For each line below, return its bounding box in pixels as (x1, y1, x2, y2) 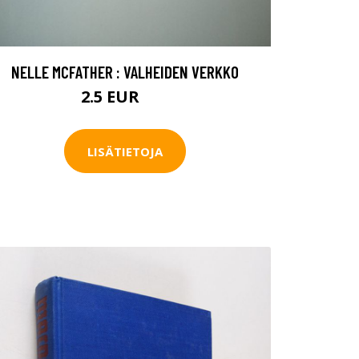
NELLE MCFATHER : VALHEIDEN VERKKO (11, 62, 239, 83)
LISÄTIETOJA (87, 143, 163, 159)
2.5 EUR (81, 86, 143, 108)
